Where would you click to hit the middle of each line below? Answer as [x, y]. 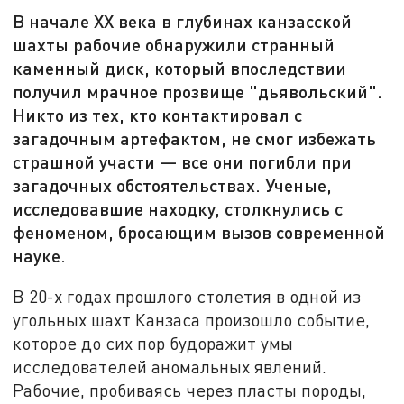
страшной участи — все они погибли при [183, 162]
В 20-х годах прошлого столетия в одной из [187, 296]
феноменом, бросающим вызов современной [199, 232]
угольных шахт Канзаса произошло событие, [192, 319]
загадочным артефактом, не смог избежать [195, 138]
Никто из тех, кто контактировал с [158, 115]
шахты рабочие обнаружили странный [174, 45]
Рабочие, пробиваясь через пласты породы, [190, 390]
